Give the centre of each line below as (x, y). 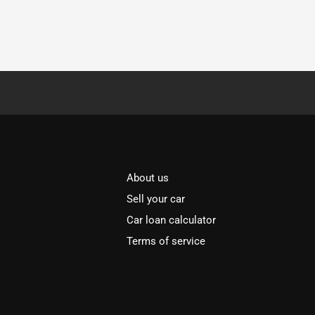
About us (148, 178)
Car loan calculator (172, 220)
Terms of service (166, 241)
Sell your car (156, 199)
